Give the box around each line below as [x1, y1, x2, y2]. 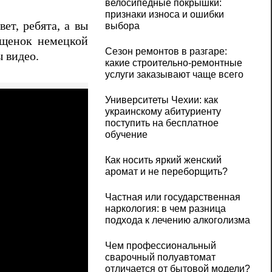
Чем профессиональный [104, 240, 216, 251]
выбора [104, 21, 140, 32]
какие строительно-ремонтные [104, 58, 242, 69]
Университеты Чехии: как [104, 95, 218, 106]
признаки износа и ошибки [104, 9, 224, 20]
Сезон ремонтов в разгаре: [104, 46, 227, 57]
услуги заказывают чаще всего [104, 69, 243, 80]
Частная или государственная [104, 192, 240, 203]
